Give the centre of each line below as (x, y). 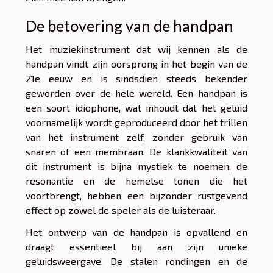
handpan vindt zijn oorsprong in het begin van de (136, 64)
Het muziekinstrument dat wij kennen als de (136, 49)
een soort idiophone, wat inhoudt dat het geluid (136, 108)
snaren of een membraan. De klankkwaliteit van (136, 152)
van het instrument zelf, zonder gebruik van (136, 137)
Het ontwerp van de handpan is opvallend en (136, 232)
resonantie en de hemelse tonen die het (136, 181)
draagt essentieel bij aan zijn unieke (136, 247)
